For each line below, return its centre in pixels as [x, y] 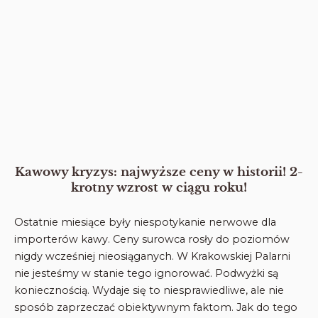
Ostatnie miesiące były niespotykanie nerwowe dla [145, 222]
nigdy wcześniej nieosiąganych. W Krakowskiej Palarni [152, 256]
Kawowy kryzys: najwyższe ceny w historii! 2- [159, 172]
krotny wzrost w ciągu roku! [159, 188]
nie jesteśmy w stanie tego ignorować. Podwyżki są [146, 273]
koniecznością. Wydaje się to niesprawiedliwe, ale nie [149, 290]
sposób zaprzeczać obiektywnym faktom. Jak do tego [156, 307]
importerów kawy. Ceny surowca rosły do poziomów [152, 239]
